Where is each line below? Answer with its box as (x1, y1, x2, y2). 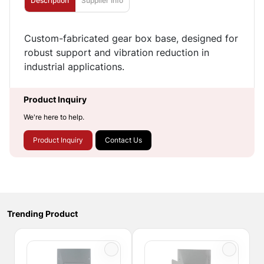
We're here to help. (24, 113, 84, 121)
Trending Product (7, 209, 78, 219)
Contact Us (105, 136, 142, 144)
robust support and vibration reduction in (24, 47, 209, 58)
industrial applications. (24, 61, 124, 72)
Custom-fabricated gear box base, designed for (24, 32, 238, 44)
